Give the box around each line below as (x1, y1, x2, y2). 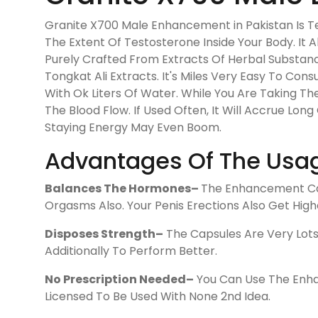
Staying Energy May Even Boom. (45, 119, 221, 136)
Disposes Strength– (45, 225, 163, 242)
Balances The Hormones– (45, 180, 201, 197)
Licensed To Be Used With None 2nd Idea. (45, 287, 270, 305)
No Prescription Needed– (45, 270, 194, 287)
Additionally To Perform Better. (45, 242, 217, 259)
